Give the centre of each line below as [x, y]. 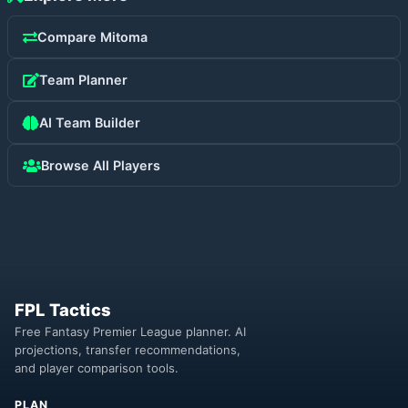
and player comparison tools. [97, 368]
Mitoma [124, 37]
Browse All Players [101, 165]
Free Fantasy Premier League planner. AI [130, 331]
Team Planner [83, 80]
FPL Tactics [63, 310]
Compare [69, 37]
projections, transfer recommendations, [127, 350]
